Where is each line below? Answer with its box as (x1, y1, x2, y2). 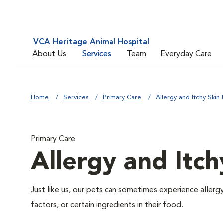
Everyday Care (160, 50, 212, 58)
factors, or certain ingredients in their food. (31, 201, 187, 209)
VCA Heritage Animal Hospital (33, 38, 149, 46)
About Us (32, 50, 66, 58)
